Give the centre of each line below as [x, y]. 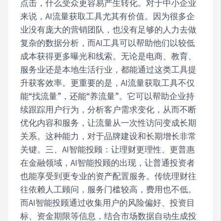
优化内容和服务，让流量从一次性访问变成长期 [109, 123]
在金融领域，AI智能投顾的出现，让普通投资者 [108, 163]
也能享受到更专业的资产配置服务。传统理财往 [109, 176]
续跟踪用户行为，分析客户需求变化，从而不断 [109, 109]
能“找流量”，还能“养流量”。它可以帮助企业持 [108, 96]
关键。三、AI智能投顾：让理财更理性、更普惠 [108, 149]
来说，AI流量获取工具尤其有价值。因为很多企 [108, 16]
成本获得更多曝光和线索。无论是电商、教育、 [109, 56]
